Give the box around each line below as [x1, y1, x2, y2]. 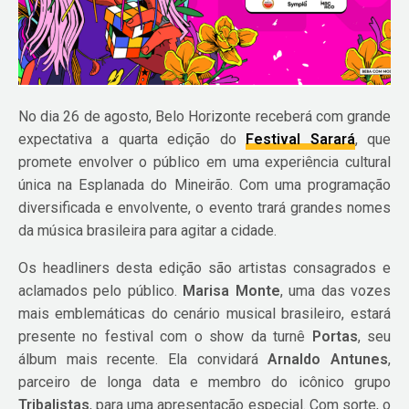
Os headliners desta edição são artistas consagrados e [18, 258, 391, 277]
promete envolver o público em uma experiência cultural [18, 152, 391, 171]
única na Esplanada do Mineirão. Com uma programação [18, 175, 391, 194]
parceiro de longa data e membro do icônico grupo [18, 372, 391, 391]
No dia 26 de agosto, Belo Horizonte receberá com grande [18, 107, 391, 125]
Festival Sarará [246, 130, 355, 148]
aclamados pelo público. [18, 281, 184, 299]
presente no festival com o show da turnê [18, 327, 312, 345]
